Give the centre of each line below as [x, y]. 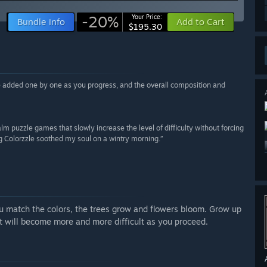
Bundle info [41, 22]
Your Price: [147, 17]
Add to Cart [201, 22]
